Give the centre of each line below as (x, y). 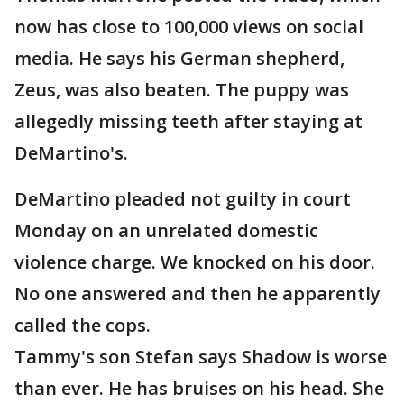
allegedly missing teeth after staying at (188, 121)
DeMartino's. (71, 153)
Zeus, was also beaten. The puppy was (182, 90)
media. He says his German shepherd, (179, 58)
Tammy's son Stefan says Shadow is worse (201, 357)
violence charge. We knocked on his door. (195, 262)
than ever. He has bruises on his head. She (199, 388)
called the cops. (83, 325)
